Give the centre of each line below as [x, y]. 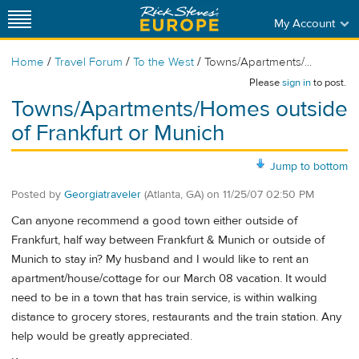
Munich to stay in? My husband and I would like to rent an [160, 260]
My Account [304, 23]
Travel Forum [89, 62]
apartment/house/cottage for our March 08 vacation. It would [169, 279]
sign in [296, 83]
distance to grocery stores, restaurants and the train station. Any [176, 317]
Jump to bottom [309, 166]
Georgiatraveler [103, 194]
